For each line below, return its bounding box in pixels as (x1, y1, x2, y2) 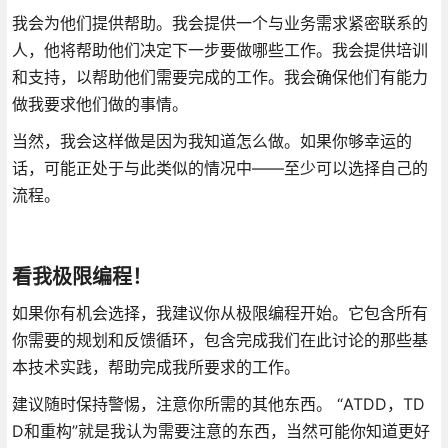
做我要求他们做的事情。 (11, 93, 188, 114)
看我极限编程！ (11, 264, 152, 289)
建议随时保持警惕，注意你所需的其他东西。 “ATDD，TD (11, 393, 425, 414)
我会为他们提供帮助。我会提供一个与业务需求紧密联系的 (11, 12, 428, 33)
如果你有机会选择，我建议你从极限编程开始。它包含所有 (11, 302, 428, 323)
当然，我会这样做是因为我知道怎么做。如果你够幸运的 (11, 130, 412, 151)
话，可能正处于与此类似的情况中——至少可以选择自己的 (11, 157, 428, 178)
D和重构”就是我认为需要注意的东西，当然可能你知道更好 (11, 420, 430, 441)
